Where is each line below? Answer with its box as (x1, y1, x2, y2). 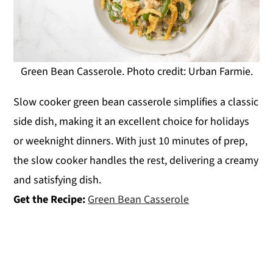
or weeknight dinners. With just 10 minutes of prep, (13, 133, 248, 149)
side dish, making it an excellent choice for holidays (13, 114, 250, 130)
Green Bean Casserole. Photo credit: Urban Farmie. (20, 64, 253, 80)
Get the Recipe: (13, 192, 88, 208)
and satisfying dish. (13, 172, 102, 188)
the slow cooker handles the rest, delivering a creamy (13, 153, 259, 169)
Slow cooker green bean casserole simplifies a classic (13, 94, 259, 110)
